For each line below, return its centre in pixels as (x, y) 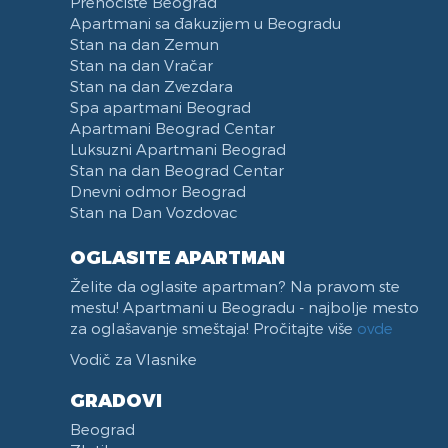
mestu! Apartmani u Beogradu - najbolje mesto (244, 307)
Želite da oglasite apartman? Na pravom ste (235, 286)
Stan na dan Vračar (141, 65)
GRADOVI (116, 399)
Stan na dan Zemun (144, 44)
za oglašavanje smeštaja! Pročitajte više (213, 328)
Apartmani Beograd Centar (172, 128)
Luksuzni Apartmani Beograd (178, 149)
